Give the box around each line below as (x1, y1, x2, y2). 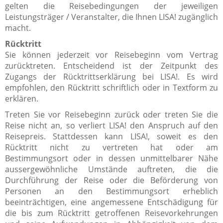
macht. (5, 22, 31, 33)
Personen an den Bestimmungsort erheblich (5, 185, 218, 197)
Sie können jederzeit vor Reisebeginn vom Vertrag (5, 49, 218, 60)
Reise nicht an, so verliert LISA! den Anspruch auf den (5, 119, 218, 131)
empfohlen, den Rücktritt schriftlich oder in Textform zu (5, 82, 218, 93)
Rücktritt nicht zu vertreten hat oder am (5, 141, 218, 153)
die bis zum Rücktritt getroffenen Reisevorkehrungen (5, 207, 218, 219)
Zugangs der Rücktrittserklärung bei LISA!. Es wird (5, 71, 218, 82)
